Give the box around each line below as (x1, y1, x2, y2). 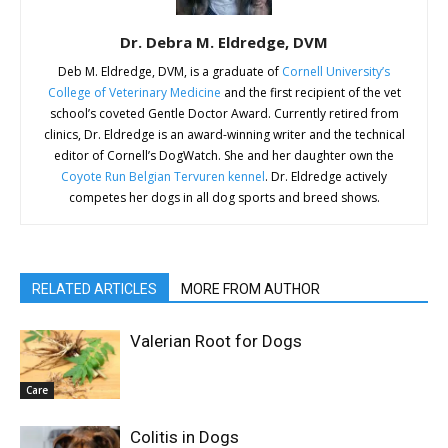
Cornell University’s (282, 62, 390, 80)
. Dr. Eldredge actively (265, 167, 387, 185)
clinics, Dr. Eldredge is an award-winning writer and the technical (43, 125, 405, 143)
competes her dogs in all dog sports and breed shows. (68, 188, 380, 206)
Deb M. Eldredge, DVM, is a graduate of (58, 62, 282, 80)
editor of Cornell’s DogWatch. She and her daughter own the (54, 146, 394, 164)
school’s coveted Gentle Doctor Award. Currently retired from (49, 104, 399, 122)
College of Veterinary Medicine (47, 83, 221, 101)
